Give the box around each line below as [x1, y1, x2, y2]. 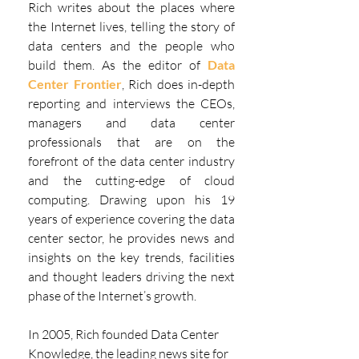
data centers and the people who [28, 37, 235, 54]
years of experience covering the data [28, 210, 235, 227]
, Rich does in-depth [121, 75, 235, 92]
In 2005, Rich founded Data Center [28, 325, 221, 342]
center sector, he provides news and [28, 229, 235, 246]
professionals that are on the [28, 133, 235, 150]
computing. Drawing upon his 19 [28, 191, 235, 208]
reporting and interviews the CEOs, [28, 95, 235, 111]
